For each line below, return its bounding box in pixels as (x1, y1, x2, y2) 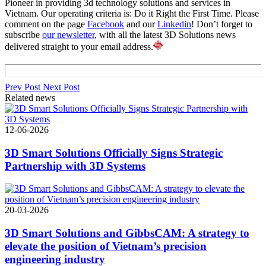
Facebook (87, 18, 124, 29)
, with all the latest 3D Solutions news (94, 29, 236, 40)
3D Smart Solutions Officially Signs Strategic (5, 146, 223, 159)
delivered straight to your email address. (5, 41, 153, 52)
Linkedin (157, 18, 191, 29)
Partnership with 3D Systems (5, 159, 145, 172)
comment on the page (5, 18, 87, 29)
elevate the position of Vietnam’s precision (5, 240, 207, 253)
